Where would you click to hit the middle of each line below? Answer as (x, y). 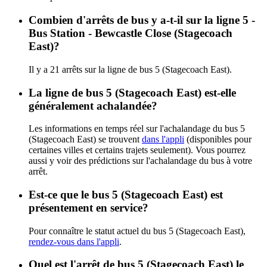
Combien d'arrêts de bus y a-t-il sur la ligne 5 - (142, 20)
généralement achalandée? (93, 105)
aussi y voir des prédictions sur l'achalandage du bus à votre (140, 161)
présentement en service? (89, 207)
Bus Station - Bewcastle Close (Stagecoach (131, 33)
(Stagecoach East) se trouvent (85, 139)
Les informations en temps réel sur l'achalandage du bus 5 (137, 129)
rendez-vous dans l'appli (74, 241)
